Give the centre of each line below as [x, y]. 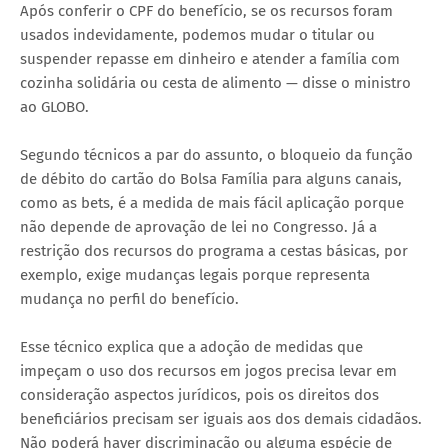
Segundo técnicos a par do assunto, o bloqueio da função [216, 154]
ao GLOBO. [54, 106]
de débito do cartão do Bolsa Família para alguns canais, [211, 178]
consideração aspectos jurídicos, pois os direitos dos [199, 394]
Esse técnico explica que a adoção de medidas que [191, 346]
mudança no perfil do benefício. [129, 298]
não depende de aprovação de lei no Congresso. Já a [198, 226]
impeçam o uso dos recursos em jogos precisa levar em [208, 370]
